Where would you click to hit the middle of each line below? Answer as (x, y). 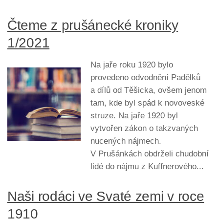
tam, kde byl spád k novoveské (147, 103)
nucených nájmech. (126, 141)
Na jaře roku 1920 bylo (132, 65)
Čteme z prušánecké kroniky (93, 25)
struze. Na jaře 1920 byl (134, 115)
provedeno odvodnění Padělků (145, 77)
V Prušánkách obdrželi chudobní (150, 153)
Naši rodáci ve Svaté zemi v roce (106, 196)
